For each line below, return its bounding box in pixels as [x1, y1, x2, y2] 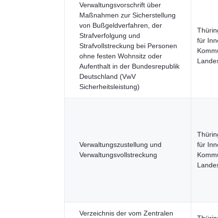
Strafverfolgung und [79, 32, 140, 39]
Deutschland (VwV [79, 73, 136, 80]
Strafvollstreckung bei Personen [79, 42, 177, 50]
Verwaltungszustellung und [79, 141, 162, 148]
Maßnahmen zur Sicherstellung [79, 11, 176, 19]
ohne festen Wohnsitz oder [79, 52, 162, 60]
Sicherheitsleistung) [79, 83, 140, 91]
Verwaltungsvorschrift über [79, 1, 161, 9]
